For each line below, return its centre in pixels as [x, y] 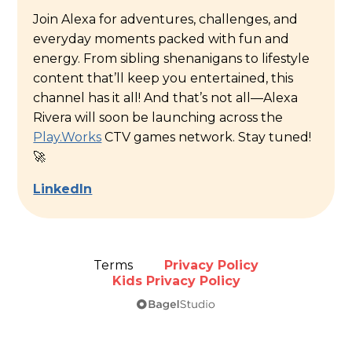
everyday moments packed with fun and [161, 38]
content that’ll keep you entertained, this [163, 78]
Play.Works [68, 137]
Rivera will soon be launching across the [158, 117]
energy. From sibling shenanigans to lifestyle [172, 58]
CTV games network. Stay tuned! [207, 137]
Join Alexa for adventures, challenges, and [166, 19]
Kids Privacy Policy [176, 280]
